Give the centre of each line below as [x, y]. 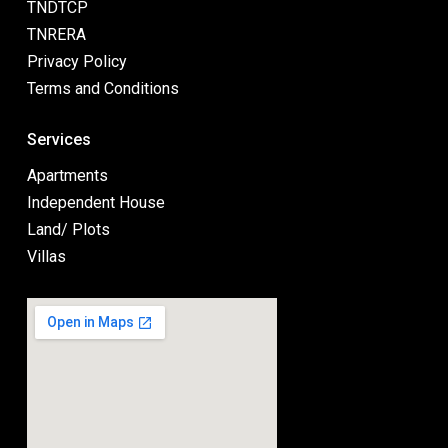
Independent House [96, 203]
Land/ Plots [68, 230]
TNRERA [56, 35]
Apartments [67, 176]
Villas [46, 257]
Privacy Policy [77, 62]
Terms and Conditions [103, 89]
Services [59, 140]
